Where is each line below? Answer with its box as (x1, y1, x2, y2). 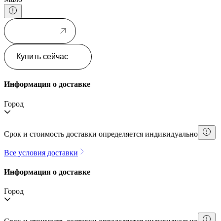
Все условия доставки (4, 148, 78, 157)
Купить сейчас (16, 52, 68, 61)
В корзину (16, 27, 52, 36)
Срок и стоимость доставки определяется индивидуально (4, 129, 198, 138)
